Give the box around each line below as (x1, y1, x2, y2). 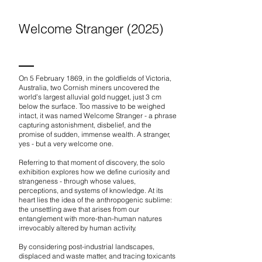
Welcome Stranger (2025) (19, 20, 163, 37)
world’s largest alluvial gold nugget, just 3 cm (19, 92, 161, 101)
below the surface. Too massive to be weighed (19, 102, 165, 111)
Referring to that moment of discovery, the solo (19, 158, 165, 167)
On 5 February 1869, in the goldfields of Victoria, (19, 74, 171, 82)
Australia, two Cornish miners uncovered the (19, 83, 160, 92)
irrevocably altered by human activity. (19, 223, 136, 232)
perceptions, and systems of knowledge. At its (19, 186, 163, 195)
